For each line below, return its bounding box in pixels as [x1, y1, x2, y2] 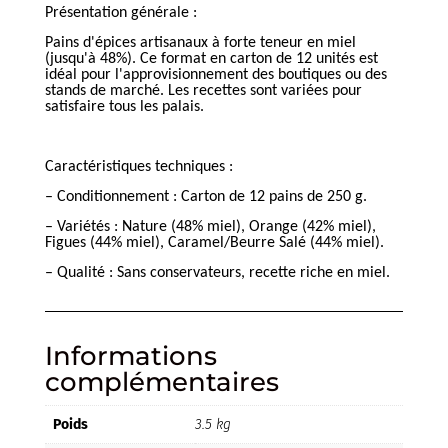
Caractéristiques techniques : [44, 159, 233, 176]
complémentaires [44, 366, 279, 399]
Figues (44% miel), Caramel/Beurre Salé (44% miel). [44, 235, 384, 252]
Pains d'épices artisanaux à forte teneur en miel [44, 35, 356, 52]
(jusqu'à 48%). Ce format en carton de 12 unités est [44, 51, 378, 68]
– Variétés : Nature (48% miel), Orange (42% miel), [44, 219, 376, 236]
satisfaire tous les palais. [44, 99, 204, 116]
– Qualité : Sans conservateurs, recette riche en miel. [44, 265, 390, 282]
